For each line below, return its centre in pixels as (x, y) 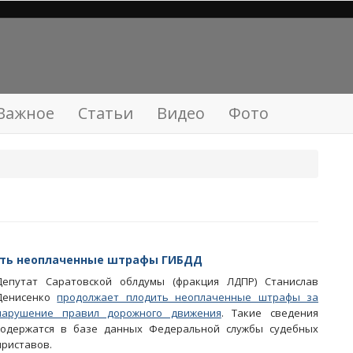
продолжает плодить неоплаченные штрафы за (188, 297)
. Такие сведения (270, 313)
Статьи (106, 113)
